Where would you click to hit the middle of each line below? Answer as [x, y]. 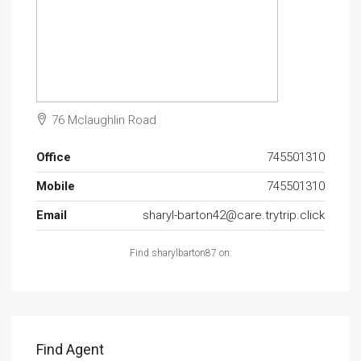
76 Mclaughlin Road [102, 120]
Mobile [56, 186]
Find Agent [70, 349]
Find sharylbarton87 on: [180, 253]
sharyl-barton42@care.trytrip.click [234, 215]
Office [54, 157]
